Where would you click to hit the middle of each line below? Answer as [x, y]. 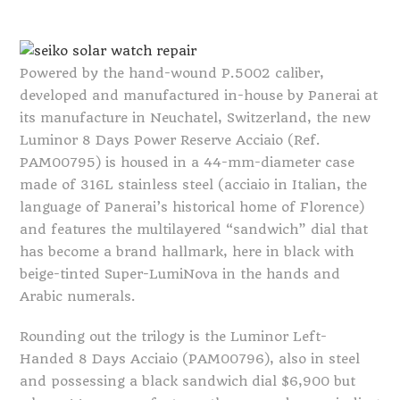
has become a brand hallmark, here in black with [187, 252]
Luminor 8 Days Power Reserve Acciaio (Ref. [171, 140]
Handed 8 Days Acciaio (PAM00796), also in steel [190, 359]
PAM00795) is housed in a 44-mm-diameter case [187, 162]
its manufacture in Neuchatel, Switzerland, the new [196, 118]
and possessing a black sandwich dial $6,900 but [188, 381]
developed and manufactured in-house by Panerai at [199, 96]
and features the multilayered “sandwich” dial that [194, 229]
